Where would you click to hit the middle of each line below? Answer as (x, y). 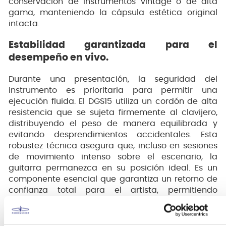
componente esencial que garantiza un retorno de (113, 179)
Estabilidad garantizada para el (113, 45)
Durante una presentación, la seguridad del (113, 79)
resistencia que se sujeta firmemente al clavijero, (113, 112)
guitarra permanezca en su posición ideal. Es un (113, 168)
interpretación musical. (55, 212)
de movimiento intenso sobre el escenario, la (113, 157)
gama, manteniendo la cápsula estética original (113, 13)
